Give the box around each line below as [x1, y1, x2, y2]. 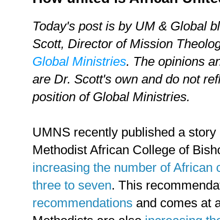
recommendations [32, 195, 133, 210]
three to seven [32, 178, 111, 192]
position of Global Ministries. [32, 89, 190, 104]
